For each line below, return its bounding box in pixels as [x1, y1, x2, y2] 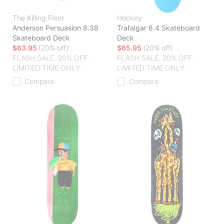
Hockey [117, 13, 142, 22]
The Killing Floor [12, 13, 64, 22]
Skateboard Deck [12, 33, 70, 42]
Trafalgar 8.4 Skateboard [117, 23, 200, 32]
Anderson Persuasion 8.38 [12, 23, 98, 32]
